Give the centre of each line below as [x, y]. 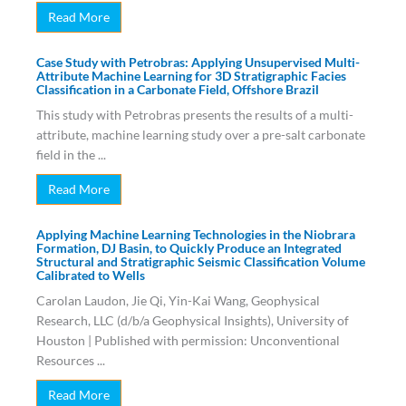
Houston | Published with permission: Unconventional [188, 340]
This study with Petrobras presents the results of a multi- [195, 114]
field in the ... [71, 154]
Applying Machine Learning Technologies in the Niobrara [196, 234]
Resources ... [71, 360]
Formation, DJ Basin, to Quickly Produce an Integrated [189, 247]
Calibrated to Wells [91, 275]
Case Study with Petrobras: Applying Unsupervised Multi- [198, 62]
